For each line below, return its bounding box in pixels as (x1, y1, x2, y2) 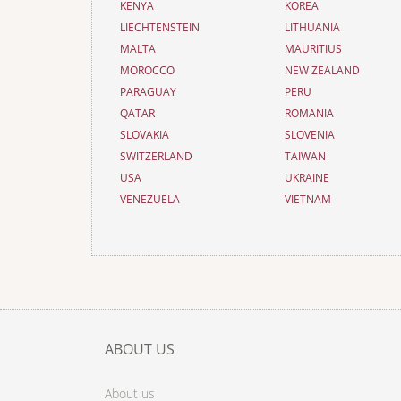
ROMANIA (285, 106, 335, 121)
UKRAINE (285, 170, 330, 185)
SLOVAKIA (120, 127, 169, 142)
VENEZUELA (120, 192, 180, 207)
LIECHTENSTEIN (120, 20, 200, 35)
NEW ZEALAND (285, 63, 361, 78)
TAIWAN (285, 149, 327, 164)
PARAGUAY (120, 84, 176, 99)
